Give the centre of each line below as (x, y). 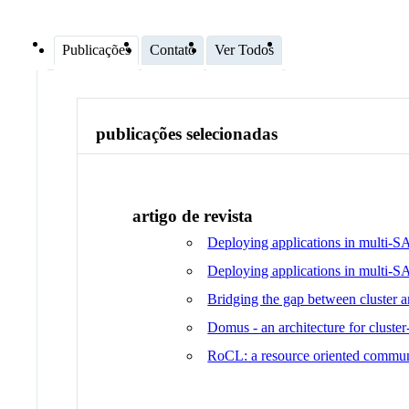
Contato (173, 49)
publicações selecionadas (187, 134)
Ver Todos (244, 49)
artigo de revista (193, 215)
